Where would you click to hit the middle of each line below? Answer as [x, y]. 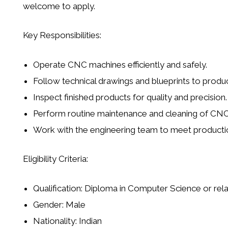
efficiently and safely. [166, 64]
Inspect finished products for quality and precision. [130, 97]
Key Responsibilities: [62, 35]
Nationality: [55, 221]
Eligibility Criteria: [55, 159]
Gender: [48, 204]
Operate [50, 64]
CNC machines [96, 64]
